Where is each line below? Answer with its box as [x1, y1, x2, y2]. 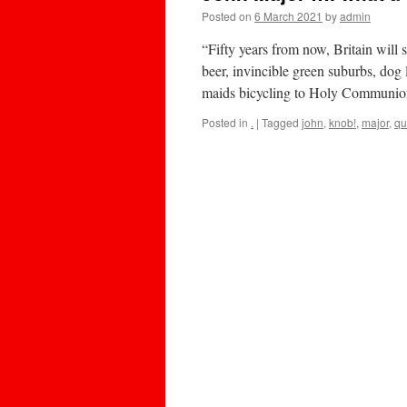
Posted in [202, 114, 248, 130]
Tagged [262, 114, 299, 130]
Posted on [202, 8, 252, 24]
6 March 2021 [254, 8, 323, 24]
